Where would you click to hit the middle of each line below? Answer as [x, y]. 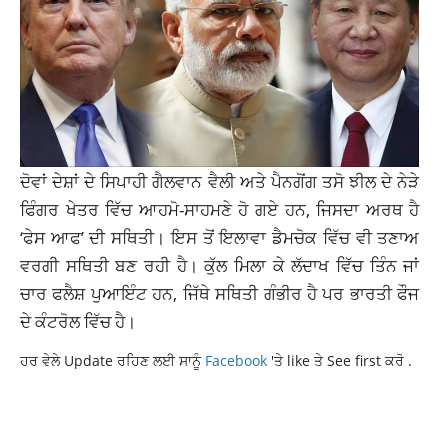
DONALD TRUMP [70, 428]
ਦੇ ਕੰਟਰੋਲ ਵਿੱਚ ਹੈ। [78, 321]
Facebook [238, 361]
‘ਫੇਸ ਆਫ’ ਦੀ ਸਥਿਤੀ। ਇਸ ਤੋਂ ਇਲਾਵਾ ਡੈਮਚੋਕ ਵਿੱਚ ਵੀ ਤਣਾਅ [220, 237]
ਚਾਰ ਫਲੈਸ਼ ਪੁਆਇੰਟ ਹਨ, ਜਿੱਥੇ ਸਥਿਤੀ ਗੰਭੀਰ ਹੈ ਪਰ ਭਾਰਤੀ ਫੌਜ [220, 293]
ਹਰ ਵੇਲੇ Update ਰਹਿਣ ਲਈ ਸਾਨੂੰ [112, 361]
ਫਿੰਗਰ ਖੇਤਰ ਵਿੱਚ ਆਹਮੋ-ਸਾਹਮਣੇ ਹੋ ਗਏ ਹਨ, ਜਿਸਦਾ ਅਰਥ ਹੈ [220, 209]
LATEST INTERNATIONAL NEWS [220, 428]
